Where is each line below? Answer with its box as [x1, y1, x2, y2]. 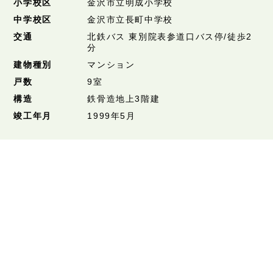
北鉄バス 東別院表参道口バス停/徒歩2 [87, 32, 252, 41]
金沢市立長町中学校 [87, 15, 173, 24]
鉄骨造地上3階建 [87, 94, 160, 104]
